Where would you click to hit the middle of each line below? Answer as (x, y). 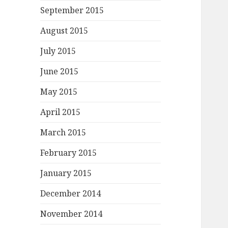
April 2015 (61, 112)
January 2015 (66, 173)
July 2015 (58, 51)
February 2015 (69, 153)
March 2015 (63, 133)
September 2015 (72, 10)
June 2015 (60, 72)
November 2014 (72, 214)
